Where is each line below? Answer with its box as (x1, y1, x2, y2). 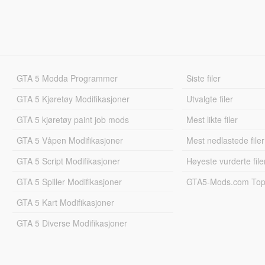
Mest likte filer (186, 113, 238, 125)
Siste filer (186, 72, 221, 84)
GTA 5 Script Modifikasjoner (16, 154, 120, 167)
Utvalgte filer (186, 92, 234, 105)
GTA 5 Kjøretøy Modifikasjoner (16, 92, 130, 105)
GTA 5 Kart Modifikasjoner (16, 196, 114, 208)
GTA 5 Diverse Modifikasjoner (16, 216, 127, 229)
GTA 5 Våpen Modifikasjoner (16, 134, 123, 146)
